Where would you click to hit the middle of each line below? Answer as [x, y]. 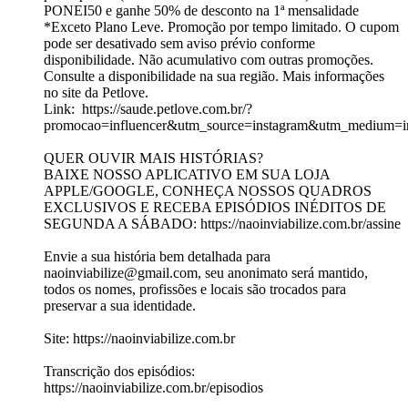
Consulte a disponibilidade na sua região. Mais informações [214, 76]
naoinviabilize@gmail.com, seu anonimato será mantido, [206, 273]
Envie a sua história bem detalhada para [157, 257]
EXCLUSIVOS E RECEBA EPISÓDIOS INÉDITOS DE [215, 208]
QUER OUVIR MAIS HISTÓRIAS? [155, 158]
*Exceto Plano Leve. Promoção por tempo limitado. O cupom [221, 27]
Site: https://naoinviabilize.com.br [139, 339]
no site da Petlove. [96, 93]
